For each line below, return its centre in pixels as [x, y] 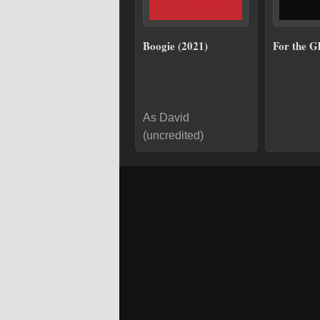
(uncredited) [173, 135]
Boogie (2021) [175, 46]
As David [166, 117]
